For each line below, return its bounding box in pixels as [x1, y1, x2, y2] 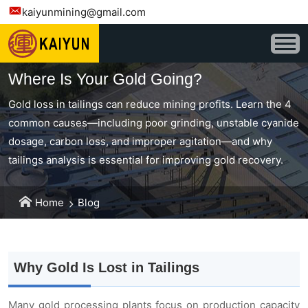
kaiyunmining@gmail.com [22, 5, 146, 19]
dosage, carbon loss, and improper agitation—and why [8, 134, 272, 148]
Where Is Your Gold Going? [8, 69, 202, 88]
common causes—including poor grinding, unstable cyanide [8, 115, 299, 129]
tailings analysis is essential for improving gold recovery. [8, 153, 283, 166]
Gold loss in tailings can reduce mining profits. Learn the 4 [8, 97, 291, 111]
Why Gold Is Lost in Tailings [14, 260, 199, 275]
